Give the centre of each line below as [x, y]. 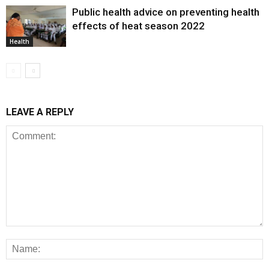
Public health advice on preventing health [166, 12]
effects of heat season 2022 [138, 26]
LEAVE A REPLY [40, 112]
